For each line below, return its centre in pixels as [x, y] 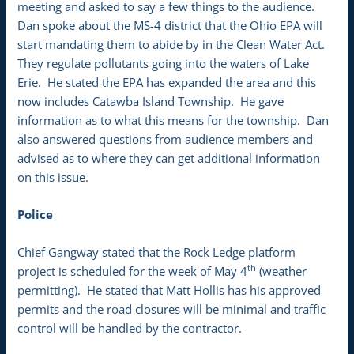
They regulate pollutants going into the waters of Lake [164, 64]
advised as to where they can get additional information [169, 158]
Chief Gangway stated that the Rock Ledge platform [157, 252]
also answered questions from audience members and [166, 139]
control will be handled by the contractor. [130, 328]
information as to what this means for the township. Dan [173, 121]
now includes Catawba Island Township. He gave [151, 102]
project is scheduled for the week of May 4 [133, 271]
